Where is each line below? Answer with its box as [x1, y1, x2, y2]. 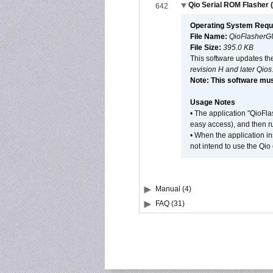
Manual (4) [155, 185, 191, 193]
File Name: [190, 32, 229, 41]
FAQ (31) [155, 199, 185, 208]
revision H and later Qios [190, 65, 272, 74]
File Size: [190, 43, 223, 52]
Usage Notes [190, 98, 235, 107]
